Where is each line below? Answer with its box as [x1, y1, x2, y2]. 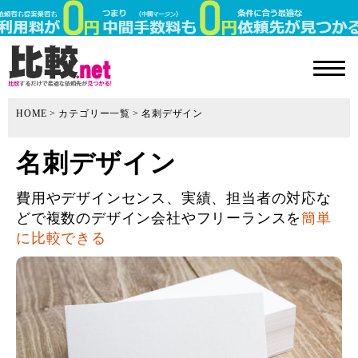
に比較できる [16, 230, 106, 247]
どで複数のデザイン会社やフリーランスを [16, 210, 302, 227]
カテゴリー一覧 [58, 108, 130, 120]
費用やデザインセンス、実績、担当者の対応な [16, 190, 332, 207]
